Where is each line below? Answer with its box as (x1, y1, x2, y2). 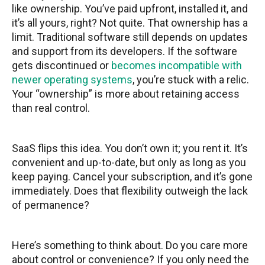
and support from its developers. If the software (12, 45, 237, 58)
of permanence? (12, 199, 89, 212)
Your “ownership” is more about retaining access (12, 88, 240, 101)
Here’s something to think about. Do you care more (12, 239, 248, 252)
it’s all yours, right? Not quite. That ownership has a (12, 17, 248, 30)
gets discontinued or (12, 59, 111, 72)
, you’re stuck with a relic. (132, 73, 249, 86)
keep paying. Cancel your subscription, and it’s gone (12, 170, 253, 183)
